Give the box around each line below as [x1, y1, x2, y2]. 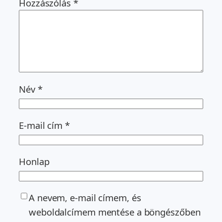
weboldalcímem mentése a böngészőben [29, 206, 201, 219]
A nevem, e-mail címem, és [29, 191, 141, 204]
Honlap [19, 155, 50, 168]
